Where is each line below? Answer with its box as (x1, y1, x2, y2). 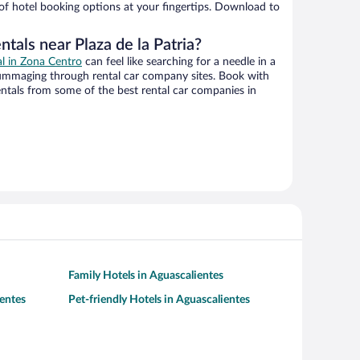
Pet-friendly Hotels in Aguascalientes (68, 294, 250, 306)
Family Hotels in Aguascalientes (68, 270, 223, 282)
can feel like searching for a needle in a (82, 56, 276, 68)
